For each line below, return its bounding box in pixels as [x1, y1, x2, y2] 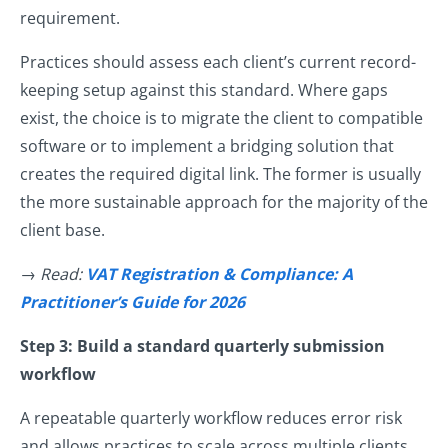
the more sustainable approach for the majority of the [20, 191, 428, 214]
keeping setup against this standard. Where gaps [20, 79, 388, 102]
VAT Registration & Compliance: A [86, 263, 353, 286]
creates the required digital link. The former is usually [20, 163, 421, 186]
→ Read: [20, 263, 86, 286]
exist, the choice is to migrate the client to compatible [20, 107, 423, 130]
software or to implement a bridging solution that [20, 135, 394, 158]
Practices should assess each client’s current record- [20, 51, 416, 74]
